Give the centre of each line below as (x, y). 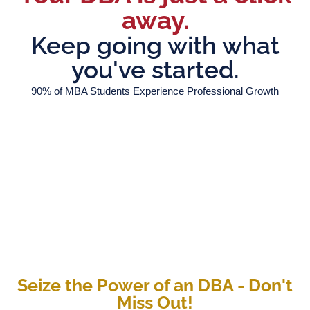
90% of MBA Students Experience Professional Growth (155, 91)
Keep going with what (155, 45)
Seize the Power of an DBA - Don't (155, 285)
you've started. (155, 70)
